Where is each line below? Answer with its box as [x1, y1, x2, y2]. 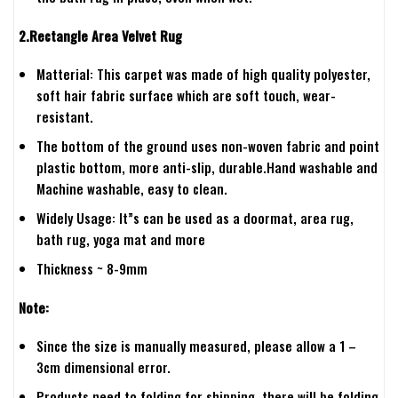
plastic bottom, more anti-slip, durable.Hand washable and [36, 157, 378, 178]
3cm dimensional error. [36, 357, 171, 378]
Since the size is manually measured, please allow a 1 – [36, 336, 356, 356]
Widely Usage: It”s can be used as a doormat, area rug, [36, 208, 354, 228]
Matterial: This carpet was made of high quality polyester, [36, 64, 370, 84]
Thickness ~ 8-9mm [36, 259, 147, 279]
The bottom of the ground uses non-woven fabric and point [36, 136, 379, 156]
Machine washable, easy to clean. [36, 179, 227, 199]
